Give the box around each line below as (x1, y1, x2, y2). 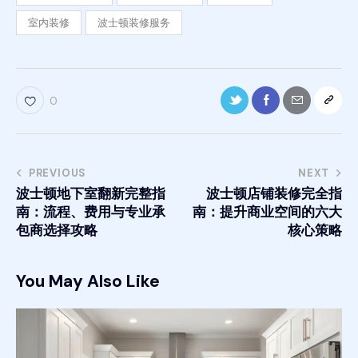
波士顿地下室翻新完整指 (16, 185, 165, 203)
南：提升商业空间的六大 (193, 203, 342, 221)
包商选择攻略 (16, 221, 97, 240)
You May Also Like (16, 270, 160, 293)
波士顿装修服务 (97, 15, 171, 30)
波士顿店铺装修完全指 (206, 185, 342, 203)
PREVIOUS (28, 166, 87, 181)
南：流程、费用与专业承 (16, 203, 165, 221)
